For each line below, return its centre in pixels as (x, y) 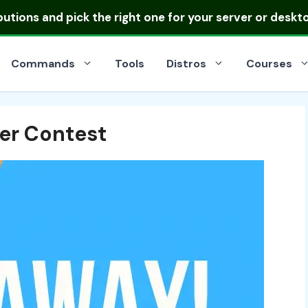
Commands (43, 64)
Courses (269, 64)
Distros (186, 64)
